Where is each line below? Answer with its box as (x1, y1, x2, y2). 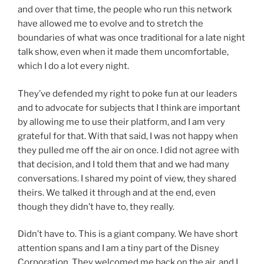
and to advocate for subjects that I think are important (18, 102, 240, 113)
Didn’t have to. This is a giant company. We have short (18, 229, 238, 240)
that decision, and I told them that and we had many (18, 159, 229, 170)
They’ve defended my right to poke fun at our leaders (18, 88, 237, 99)
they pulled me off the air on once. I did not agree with (18, 144, 239, 156)
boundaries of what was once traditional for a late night (18, 32, 245, 44)
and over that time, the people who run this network (18, 4, 232, 15)
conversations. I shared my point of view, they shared (18, 173, 236, 184)
